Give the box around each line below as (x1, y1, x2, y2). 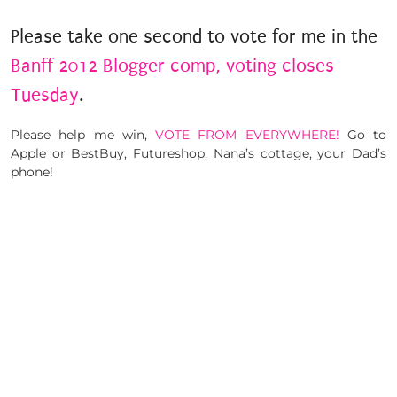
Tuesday (11, 83, 79, 105)
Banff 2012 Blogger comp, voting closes (11, 54, 334, 76)
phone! (11, 163, 53, 180)
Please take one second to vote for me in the (11, 25, 378, 47)
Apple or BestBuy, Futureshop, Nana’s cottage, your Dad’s (11, 144, 386, 161)
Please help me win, (11, 126, 155, 143)
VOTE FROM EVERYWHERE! (155, 126, 339, 143)
